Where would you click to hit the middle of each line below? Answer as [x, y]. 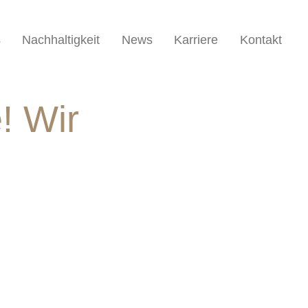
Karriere [196, 40]
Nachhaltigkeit [61, 40]
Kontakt [261, 40]
